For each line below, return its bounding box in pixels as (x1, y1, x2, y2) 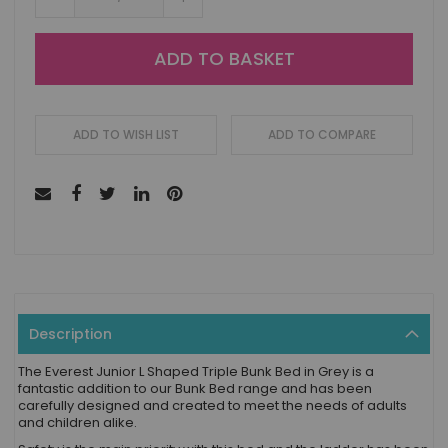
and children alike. (18, 413, 140, 432)
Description (29, 324, 112, 344)
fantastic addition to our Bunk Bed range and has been (18, 379, 372, 398)
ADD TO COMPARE (267, 126, 376, 143)
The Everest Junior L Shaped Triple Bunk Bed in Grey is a (18, 362, 374, 381)
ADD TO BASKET (153, 46, 295, 71)
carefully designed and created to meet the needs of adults (18, 396, 407, 415)
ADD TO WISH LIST (73, 126, 180, 143)
